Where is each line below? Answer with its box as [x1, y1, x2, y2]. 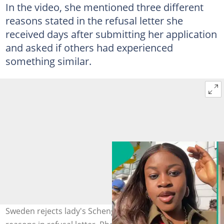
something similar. [5, 53, 91, 68]
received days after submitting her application [5, 26, 217, 41]
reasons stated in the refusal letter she [5, 13, 183, 27]
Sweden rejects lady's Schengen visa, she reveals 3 [5, 205, 194, 216]
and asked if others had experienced [5, 40, 173, 54]
